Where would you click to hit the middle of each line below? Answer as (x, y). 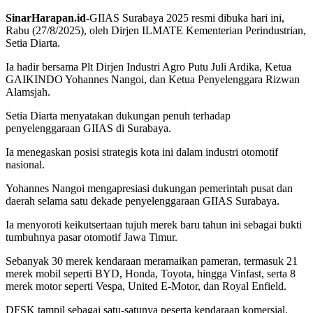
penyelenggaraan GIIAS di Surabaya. (88, 129)
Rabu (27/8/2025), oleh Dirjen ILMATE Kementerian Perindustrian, (156, 31)
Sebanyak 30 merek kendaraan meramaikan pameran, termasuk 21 (152, 261)
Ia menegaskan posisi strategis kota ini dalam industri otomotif (142, 152)
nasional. (25, 165)
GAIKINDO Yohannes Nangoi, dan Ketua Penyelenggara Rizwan (153, 80)
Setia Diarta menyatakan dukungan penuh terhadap (118, 116)
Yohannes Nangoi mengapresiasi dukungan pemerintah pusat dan (149, 189)
